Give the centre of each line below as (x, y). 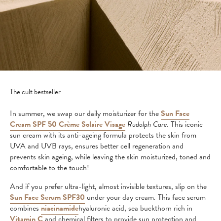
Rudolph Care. (148, 124)
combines (25, 208)
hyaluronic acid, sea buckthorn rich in (135, 208)
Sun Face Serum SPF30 (47, 197)
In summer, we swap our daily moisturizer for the (85, 113)
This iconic (186, 124)
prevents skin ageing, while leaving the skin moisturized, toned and (110, 157)
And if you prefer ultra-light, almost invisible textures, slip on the (108, 186)
